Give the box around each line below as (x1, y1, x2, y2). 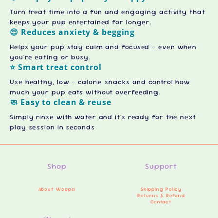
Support (145, 161, 177, 171)
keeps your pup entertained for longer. (10, 18, 152, 26)
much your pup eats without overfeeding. (10, 88, 161, 96)
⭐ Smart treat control (10, 62, 102, 73)
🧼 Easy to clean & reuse (10, 97, 111, 108)
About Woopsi (38, 186, 76, 192)
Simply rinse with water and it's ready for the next (10, 112, 196, 121)
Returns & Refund (137, 192, 185, 199)
